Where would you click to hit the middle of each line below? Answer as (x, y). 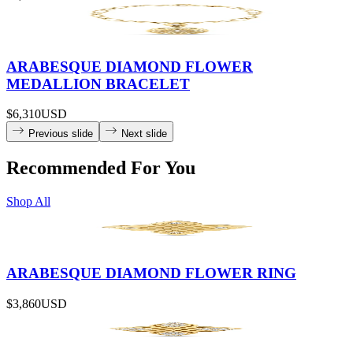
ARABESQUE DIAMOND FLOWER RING (151, 273)
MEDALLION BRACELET (98, 84)
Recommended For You (101, 168)
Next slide (144, 134)
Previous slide (61, 134)
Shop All (28, 202)
